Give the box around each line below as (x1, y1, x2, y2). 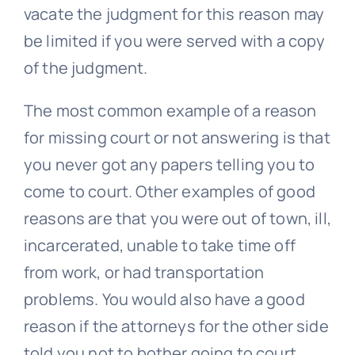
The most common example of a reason (23, 100, 317, 122)
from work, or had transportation (23, 261, 265, 284)
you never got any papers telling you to (23, 154, 315, 176)
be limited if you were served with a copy (23, 30, 326, 52)
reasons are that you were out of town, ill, (23, 208, 331, 230)
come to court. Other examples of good (23, 181, 315, 203)
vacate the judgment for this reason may (23, 3, 325, 25)
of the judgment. (23, 57, 148, 79)
